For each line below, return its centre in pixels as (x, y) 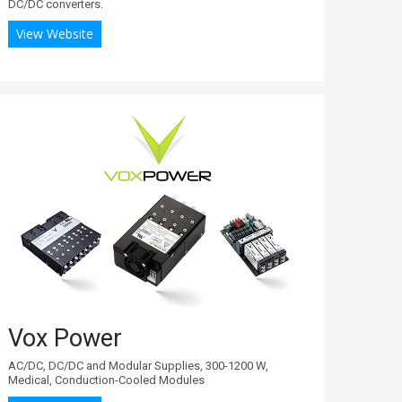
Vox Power (65, 338)
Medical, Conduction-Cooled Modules (106, 380)
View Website (55, 33)
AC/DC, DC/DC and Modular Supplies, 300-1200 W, (138, 365)
